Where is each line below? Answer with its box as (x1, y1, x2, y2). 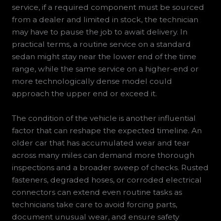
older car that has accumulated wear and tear (11, 138, 190, 148)
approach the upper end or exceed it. (11, 89, 157, 99)
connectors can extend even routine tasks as (11, 187, 182, 197)
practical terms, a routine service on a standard (11, 39, 191, 49)
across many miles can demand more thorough (11, 150, 194, 160)
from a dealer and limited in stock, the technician (11, 15, 198, 25)
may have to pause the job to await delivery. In (11, 27, 187, 37)
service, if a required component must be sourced (11, 2, 204, 12)
